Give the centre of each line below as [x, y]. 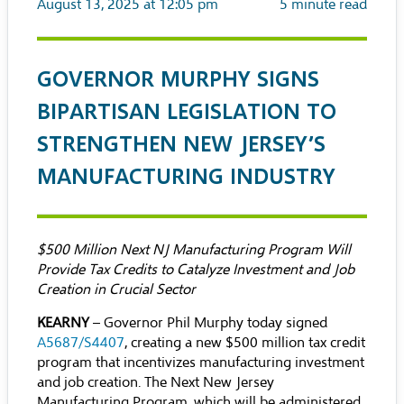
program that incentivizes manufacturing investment [201, 363]
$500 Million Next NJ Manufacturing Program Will [194, 250]
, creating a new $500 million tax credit [245, 343]
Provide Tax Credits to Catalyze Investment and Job [196, 270]
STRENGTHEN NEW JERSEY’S [181, 143]
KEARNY [63, 323]
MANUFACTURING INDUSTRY [186, 175]
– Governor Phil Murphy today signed [208, 323]
